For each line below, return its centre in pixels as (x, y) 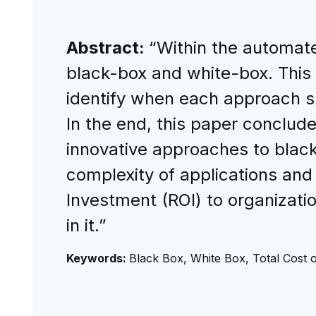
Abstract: (107, 48)
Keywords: (97, 258)
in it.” (86, 225)
